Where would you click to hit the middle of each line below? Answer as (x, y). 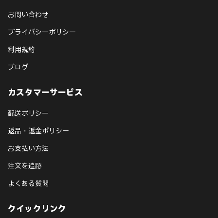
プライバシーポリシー (42, 32)
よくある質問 (28, 183)
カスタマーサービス (45, 92)
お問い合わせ (28, 15)
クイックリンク (37, 209)
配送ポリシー (28, 113)
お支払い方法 (28, 148)
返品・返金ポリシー (38, 131)
